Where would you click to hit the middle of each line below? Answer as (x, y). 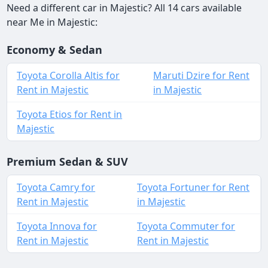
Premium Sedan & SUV (68, 162)
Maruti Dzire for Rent (202, 76)
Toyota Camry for (56, 188)
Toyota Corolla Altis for (68, 76)
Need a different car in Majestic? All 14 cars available (124, 8)
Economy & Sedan (55, 50)
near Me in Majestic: (52, 22)
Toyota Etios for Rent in (70, 115)
